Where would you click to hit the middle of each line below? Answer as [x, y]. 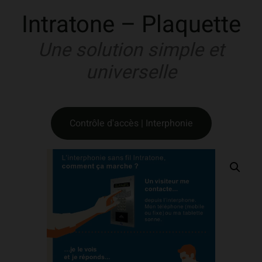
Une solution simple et [131, 50]
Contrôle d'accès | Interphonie [131, 124]
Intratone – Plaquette [131, 25]
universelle [131, 73]
